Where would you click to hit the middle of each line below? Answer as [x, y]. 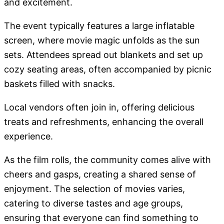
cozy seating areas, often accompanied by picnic [108, 69]
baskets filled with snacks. [59, 84]
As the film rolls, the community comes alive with [107, 160]
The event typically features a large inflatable [99, 26]
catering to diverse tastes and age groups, [93, 203]
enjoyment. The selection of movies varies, [94, 189]
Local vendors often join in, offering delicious [99, 107]
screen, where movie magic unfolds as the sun [102, 40]
